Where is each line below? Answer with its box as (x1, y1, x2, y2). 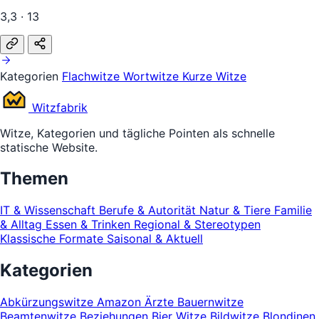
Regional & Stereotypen (134, 217, 261, 232)
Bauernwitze (177, 295, 244, 310)
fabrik (56, 100, 88, 115)
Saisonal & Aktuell (107, 231, 203, 246)
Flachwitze (62, 68, 123, 83)
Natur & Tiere (199, 203, 274, 218)
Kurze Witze (182, 68, 246, 83)
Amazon (97, 295, 145, 310)
